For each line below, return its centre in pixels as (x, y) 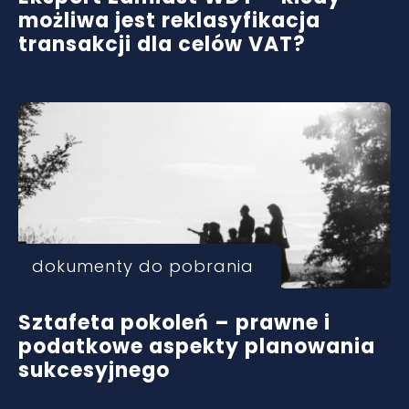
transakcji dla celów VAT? (162, 44)
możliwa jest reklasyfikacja (169, 21)
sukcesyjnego (94, 370)
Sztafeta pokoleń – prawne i (174, 323)
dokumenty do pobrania (143, 266)
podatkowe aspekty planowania (197, 346)
